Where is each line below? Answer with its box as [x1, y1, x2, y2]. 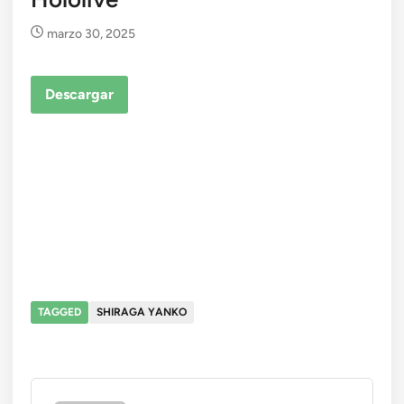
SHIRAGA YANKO [96, 305, 187, 318]
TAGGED [38, 305, 81, 318]
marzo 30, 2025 [47, 26, 136, 42]
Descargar [45, 85, 114, 103]
